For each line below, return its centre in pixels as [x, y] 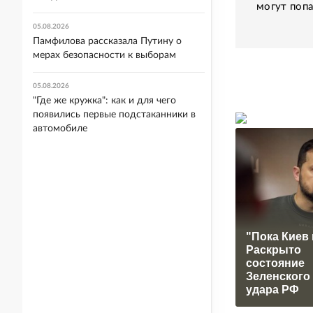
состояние [275, 263]
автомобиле [60, 129]
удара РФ [272, 289]
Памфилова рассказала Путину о [107, 41]
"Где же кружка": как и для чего [104, 101]
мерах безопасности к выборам [104, 55]
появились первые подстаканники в [114, 115]
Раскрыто [274, 249]
